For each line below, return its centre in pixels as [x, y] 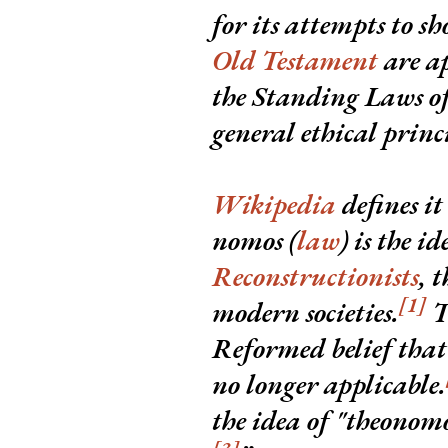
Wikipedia [274, 204]
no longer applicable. [329, 384]
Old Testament [295, 60]
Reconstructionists [315, 276]
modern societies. [305, 312]
